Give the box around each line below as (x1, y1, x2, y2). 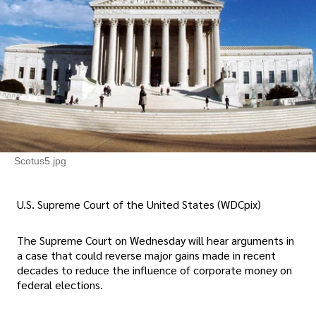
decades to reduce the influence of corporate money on (17, 262, 292, 278)
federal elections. (17, 277, 103, 293)
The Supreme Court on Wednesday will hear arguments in (17, 233, 294, 248)
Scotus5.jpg (14, 154, 66, 166)
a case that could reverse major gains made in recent (17, 248, 276, 263)
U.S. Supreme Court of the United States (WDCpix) (17, 197, 261, 212)
